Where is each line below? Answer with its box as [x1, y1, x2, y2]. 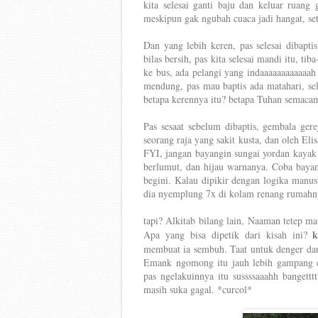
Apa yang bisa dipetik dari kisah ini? [143, 228, 313, 241]
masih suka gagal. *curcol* [143, 283, 252, 296]
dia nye [143, 187, 172, 200]
